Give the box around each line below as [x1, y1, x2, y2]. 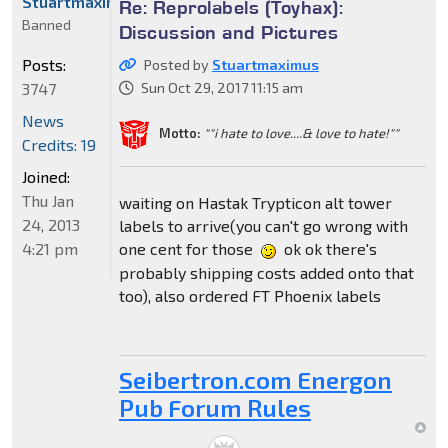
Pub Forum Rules [118, 392, 311, 422]
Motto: [158, 124, 201, 141]
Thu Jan [22, 191, 74, 211]
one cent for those [118, 239, 257, 259]
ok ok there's [279, 239, 377, 259]
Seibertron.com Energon [118, 364, 392, 394]
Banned [22, 16, 71, 34]
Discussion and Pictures [118, 20, 339, 45]
